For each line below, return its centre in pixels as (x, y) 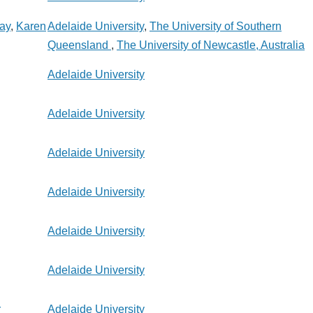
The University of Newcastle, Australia (211, 45)
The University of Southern (216, 26)
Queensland (79, 45)
